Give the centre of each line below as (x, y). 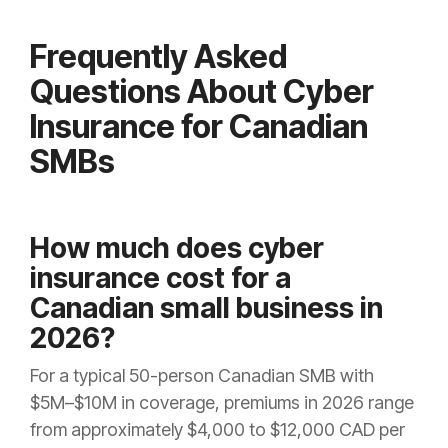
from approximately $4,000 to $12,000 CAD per (217, 430)
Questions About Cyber (202, 92)
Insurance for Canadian (199, 127)
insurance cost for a (160, 278)
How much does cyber (177, 248)
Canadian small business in (206, 308)
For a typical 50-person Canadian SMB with (202, 376)
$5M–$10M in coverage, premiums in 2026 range (222, 403)
